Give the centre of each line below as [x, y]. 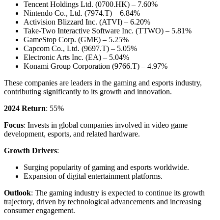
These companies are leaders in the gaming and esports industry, [103, 82]
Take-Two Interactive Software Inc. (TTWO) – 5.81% [108, 30]
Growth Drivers [30, 150]
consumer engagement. [40, 210]
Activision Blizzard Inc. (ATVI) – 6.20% [87, 22]
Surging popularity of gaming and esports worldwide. [106, 167]
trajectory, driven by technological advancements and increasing [103, 201]
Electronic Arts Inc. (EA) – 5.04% [76, 57]
